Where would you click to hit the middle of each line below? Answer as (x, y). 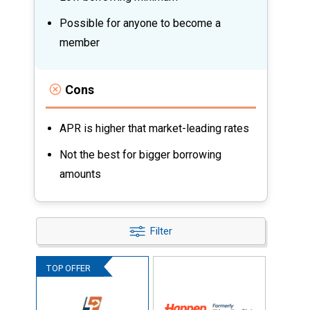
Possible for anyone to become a (140, 23)
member (80, 42)
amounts (80, 174)
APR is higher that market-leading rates (154, 128)
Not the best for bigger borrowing (140, 154)
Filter (161, 231)
